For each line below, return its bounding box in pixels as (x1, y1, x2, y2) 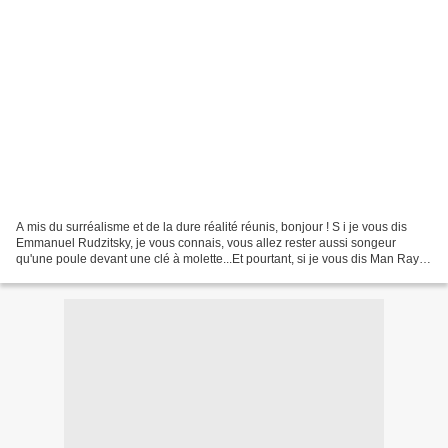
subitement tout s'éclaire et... (16, 267, 169, 282)
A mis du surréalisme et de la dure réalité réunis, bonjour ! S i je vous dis (16, 219, 407, 234)
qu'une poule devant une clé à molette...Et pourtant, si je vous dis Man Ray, (16, 251, 421, 266)
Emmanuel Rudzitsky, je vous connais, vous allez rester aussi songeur (16, 235, 396, 250)
